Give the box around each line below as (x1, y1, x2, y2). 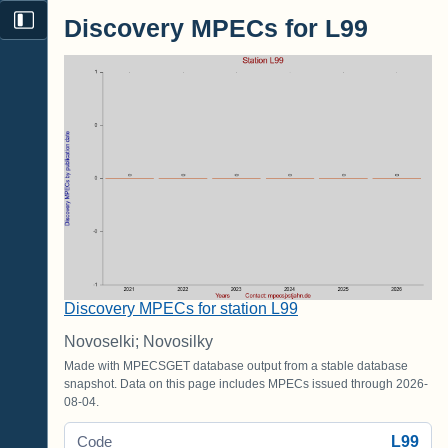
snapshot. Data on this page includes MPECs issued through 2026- (64, 376, 428, 391)
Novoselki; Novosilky (64, 332, 213, 350)
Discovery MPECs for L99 (64, 15, 368, 43)
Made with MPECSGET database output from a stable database (64, 358, 408, 373)
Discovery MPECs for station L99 (64, 299, 298, 317)
